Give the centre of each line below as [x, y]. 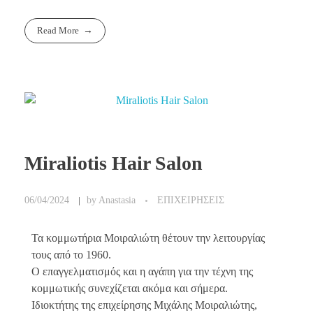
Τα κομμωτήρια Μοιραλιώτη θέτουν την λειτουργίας [148, 238]
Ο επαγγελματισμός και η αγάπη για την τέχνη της [142, 271]
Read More [58, 31]
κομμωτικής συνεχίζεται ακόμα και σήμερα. [130, 288]
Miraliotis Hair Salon [114, 163]
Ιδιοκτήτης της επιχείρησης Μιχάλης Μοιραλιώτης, [144, 305]
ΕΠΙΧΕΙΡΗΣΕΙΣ [191, 199]
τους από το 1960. [71, 254]
